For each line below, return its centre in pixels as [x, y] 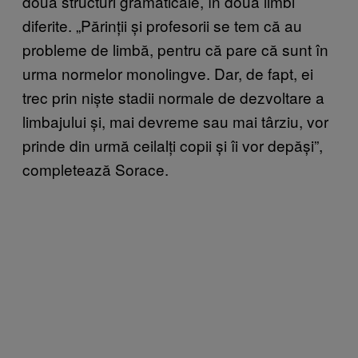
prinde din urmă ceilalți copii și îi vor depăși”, [173, 145]
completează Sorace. [95, 169]
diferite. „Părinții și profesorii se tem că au [162, 25]
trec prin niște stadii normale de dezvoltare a [173, 97]
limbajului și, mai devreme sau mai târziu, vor [175, 121]
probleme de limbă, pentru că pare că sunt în [175, 49]
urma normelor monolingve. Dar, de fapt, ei [168, 73]
